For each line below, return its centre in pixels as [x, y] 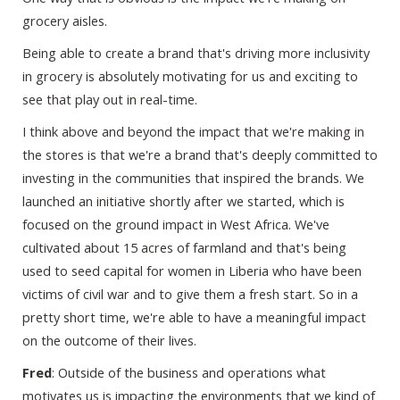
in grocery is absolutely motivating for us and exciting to [190, 76]
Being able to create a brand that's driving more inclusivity [196, 53]
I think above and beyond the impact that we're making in [193, 132]
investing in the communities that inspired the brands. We [193, 178]
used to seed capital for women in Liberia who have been [192, 271]
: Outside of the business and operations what [189, 373]
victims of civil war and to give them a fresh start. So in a [190, 294]
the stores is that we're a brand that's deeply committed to [200, 155]
